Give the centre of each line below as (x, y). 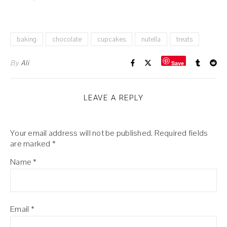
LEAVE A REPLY (113, 98)
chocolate (67, 39)
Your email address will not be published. (82, 133)
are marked (31, 143)
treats (184, 39)
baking (27, 39)
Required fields (181, 133)
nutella (151, 39)
